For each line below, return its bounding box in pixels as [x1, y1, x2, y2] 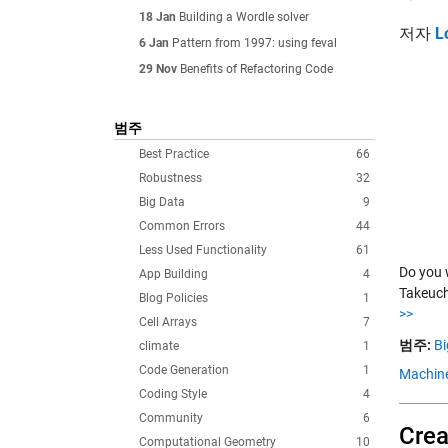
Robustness [139, 171, 202, 185]
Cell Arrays [139, 315, 197, 329]
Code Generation [139, 363, 229, 377]
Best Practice [139, 147, 209, 161]
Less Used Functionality [139, 243, 267, 257]
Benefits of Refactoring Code [180, 62, 333, 76]
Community [139, 411, 203, 425]
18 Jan [139, 10, 176, 24]
